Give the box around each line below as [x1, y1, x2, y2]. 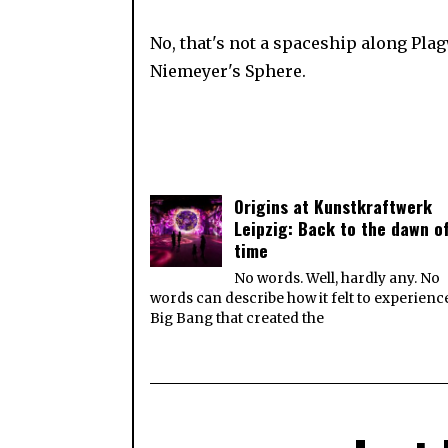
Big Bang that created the [150, 309, 325, 327]
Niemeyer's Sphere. [150, 60, 307, 81]
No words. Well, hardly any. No [234, 269, 441, 287]
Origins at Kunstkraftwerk [234, 192, 433, 219]
